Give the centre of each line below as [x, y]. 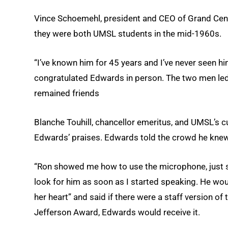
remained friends [67, 93]
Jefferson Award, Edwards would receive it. [117, 212]
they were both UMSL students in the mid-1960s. [128, 33]
